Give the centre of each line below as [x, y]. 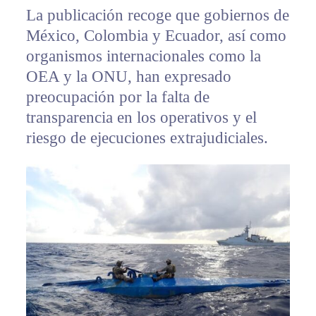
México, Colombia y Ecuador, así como [156, 36]
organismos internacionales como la [143, 56]
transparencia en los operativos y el [141, 118]
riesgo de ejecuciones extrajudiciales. [147, 138]
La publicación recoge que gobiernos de [157, 16]
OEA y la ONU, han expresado [128, 77]
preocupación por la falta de [117, 97]
